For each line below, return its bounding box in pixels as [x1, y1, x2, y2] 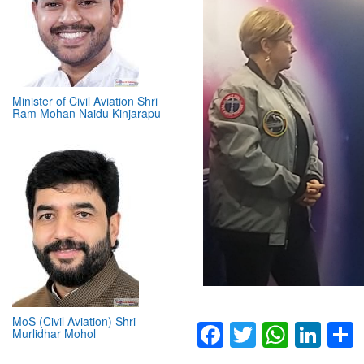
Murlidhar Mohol [12, 227, 96, 244]
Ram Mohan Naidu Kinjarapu [12, 6, 161, 24]
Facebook [223, 315, 338, 353]
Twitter [256, 315, 332, 353]
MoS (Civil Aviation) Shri [12, 214, 136, 232]
